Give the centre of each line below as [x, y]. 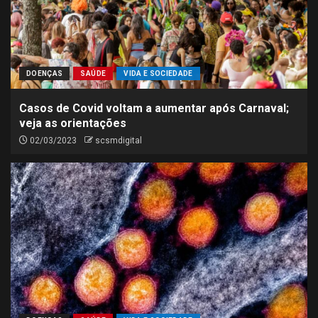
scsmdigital [119, 141]
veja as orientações [73, 123]
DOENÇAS [45, 73]
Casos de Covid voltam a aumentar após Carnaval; [154, 108]
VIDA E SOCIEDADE [158, 73]
